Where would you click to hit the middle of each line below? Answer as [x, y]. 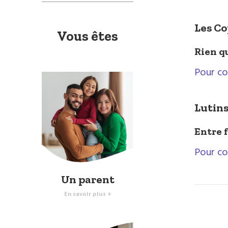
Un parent [88, 179]
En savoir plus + [88, 194]
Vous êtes [88, 36]
